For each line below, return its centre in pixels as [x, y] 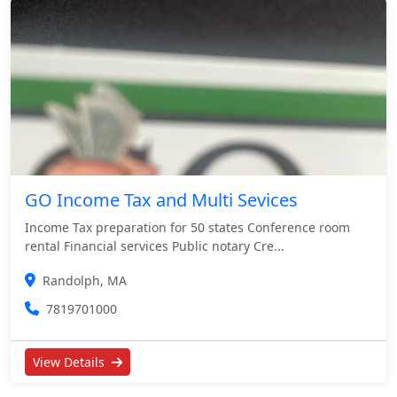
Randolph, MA [85, 281]
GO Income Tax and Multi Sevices [161, 200]
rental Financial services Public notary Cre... [155, 246]
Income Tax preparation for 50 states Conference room [187, 228]
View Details [70, 362]
